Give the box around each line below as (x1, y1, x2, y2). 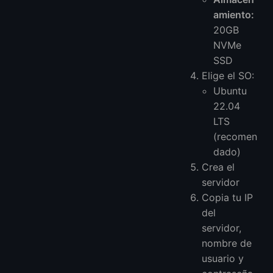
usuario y (202, 252, 244, 264)
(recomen (213, 130, 258, 143)
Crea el (202, 160, 235, 173)
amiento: (213, 8, 255, 21)
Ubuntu (213, 84, 247, 97)
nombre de (202, 236, 252, 249)
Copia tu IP (202, 191, 253, 204)
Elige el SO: (202, 69, 255, 82)
